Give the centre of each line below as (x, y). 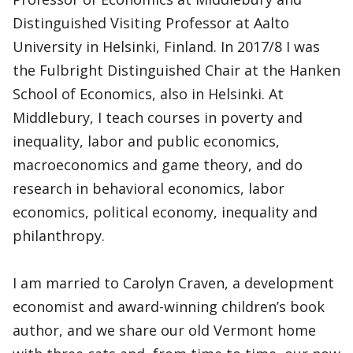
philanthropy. (59, 236)
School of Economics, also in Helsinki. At (148, 94)
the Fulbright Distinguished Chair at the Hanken (176, 70)
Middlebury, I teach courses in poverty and (158, 117)
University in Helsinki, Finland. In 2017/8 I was (166, 46)
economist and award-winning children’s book (169, 307)
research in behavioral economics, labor (149, 188)
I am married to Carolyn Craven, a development (173, 283)
